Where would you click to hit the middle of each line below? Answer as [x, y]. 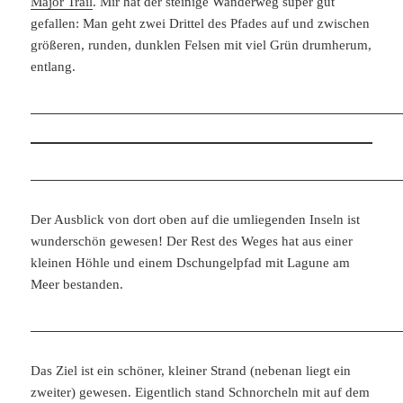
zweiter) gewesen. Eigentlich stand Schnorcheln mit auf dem [201, 392]
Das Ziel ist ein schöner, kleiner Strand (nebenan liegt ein [191, 370]
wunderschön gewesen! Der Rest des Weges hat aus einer [192, 241]
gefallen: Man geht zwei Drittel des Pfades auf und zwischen [201, 23]
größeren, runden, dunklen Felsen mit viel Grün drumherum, [201, 45]
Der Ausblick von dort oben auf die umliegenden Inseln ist [196, 219]
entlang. [54, 66]
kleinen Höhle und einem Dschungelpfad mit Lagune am [191, 262]
